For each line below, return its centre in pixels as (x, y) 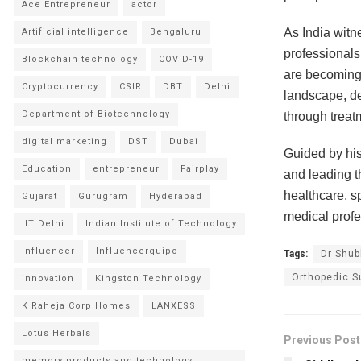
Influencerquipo (137, 251)
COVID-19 (181, 59)
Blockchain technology (80, 59)
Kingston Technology (148, 278)
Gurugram (103, 196)
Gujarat (39, 196)
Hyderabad (176, 196)
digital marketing (64, 141)
